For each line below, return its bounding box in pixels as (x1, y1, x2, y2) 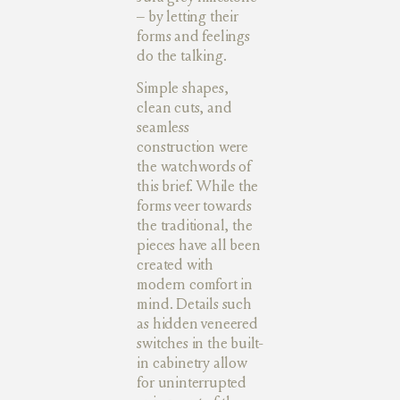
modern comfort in (137, 275, 253, 295)
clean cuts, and (137, 98, 232, 118)
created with (137, 255, 213, 275)
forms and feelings (137, 26, 250, 46)
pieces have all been (137, 236, 261, 255)
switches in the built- (137, 334, 262, 354)
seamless (137, 118, 189, 137)
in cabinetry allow (137, 354, 247, 373)
